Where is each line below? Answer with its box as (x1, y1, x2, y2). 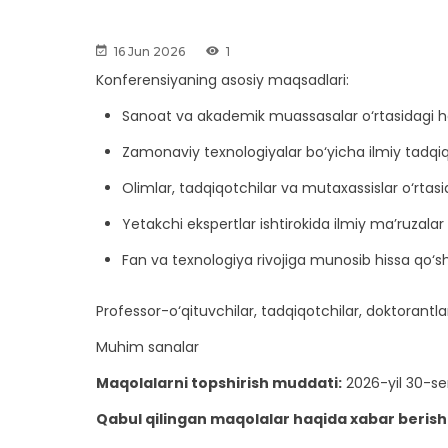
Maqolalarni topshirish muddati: (96, 373, 342, 394)
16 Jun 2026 (114, 44, 185, 60)
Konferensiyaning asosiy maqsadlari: (96, 70, 349, 91)
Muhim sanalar (96, 337, 199, 358)
